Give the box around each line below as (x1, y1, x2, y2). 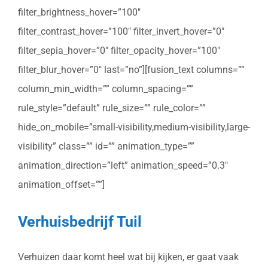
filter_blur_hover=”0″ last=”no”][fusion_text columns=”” (18, 64, 245, 76)
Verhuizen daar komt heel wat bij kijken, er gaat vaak (18, 251, 239, 263)
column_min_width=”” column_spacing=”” (18, 83, 193, 95)
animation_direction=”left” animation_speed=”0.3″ (18, 160, 228, 172)
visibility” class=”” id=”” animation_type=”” (18, 141, 194, 153)
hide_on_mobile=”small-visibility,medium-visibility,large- (18, 121, 250, 133)
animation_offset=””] (18, 179, 105, 191)
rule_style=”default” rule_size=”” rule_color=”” (18, 102, 206, 114)
